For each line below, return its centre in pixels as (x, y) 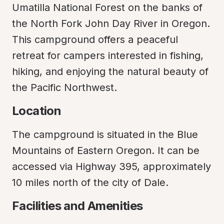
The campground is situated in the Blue (105, 134)
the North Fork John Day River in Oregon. (111, 23)
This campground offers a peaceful (95, 39)
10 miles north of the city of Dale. (90, 182)
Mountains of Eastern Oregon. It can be (106, 150)
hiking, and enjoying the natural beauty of (110, 71)
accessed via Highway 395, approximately (111, 166)
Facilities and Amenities (77, 206)
